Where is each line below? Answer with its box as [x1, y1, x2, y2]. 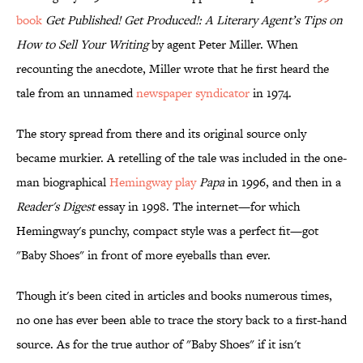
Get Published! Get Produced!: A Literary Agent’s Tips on [45, 11, 343, 29]
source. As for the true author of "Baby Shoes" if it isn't [16, 335, 301, 353]
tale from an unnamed [16, 84, 136, 102]
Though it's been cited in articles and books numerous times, [16, 287, 332, 305]
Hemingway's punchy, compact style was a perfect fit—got [16, 222, 318, 240]
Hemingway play [109, 173, 196, 191]
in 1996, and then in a [224, 173, 341, 191]
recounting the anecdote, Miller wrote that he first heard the [16, 60, 329, 78]
